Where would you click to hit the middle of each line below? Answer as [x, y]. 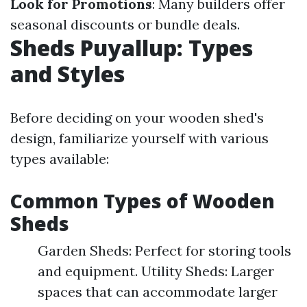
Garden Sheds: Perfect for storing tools [164, 250]
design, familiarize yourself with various [139, 138]
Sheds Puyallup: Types [132, 48]
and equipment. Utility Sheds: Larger [156, 271]
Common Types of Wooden [143, 201]
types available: [60, 159]
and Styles [67, 74]
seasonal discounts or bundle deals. [125, 24]
